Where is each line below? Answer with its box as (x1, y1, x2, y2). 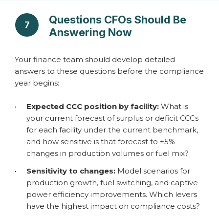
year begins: (15, 78, 59, 88)
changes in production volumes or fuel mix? (26, 149, 189, 158)
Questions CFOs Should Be (49, 13, 186, 26)
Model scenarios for (115, 166, 190, 175)
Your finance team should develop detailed (15, 55, 175, 64)
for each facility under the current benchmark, (26, 125, 198, 134)
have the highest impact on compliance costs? (26, 201, 200, 211)
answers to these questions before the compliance (15, 66, 204, 76)
